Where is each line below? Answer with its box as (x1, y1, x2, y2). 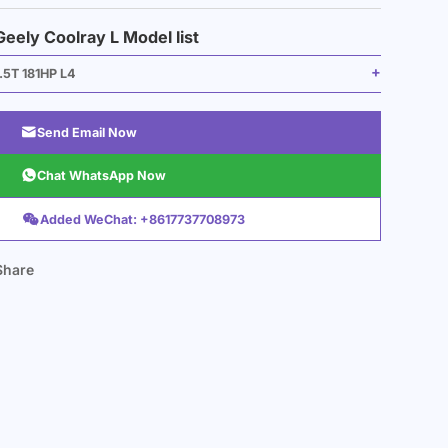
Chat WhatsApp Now (36, 168, 166, 184)
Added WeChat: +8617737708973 (39, 211, 245, 227)
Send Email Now (36, 125, 137, 141)
